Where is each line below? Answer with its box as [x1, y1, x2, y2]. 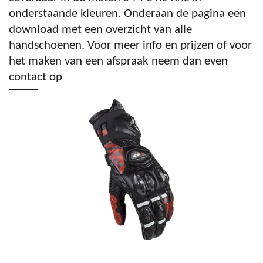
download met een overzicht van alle [9, 23, 192, 36]
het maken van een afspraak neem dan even [9, 55, 228, 68]
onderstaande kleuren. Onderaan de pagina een [9, 8, 246, 20]
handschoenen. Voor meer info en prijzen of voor [9, 39, 252, 52]
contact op [9, 71, 62, 83]
